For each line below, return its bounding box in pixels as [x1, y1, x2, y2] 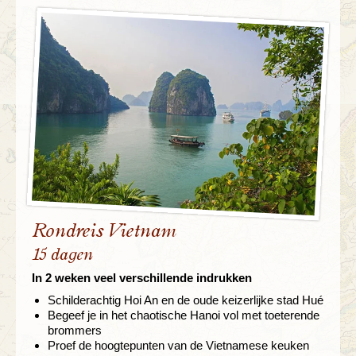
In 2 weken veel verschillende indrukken [32, 271, 252, 285]
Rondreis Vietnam [32, 222, 176, 242]
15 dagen [32, 246, 93, 264]
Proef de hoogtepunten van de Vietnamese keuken [48, 339, 309, 353]
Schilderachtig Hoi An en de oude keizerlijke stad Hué [48, 293, 323, 308]
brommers [48, 323, 102, 338]
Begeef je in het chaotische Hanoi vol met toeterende [48, 308, 319, 323]
